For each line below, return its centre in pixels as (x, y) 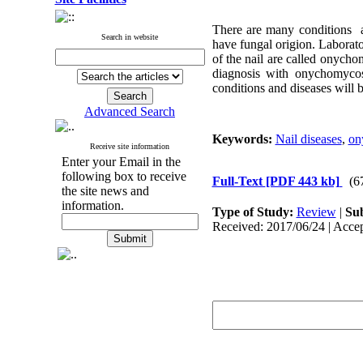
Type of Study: (254, 212)
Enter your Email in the (121, 162)
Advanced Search (130, 111)
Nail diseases (308, 139)
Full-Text (239, 181)
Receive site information (130, 146)
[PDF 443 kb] (302, 181)
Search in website (130, 37)
